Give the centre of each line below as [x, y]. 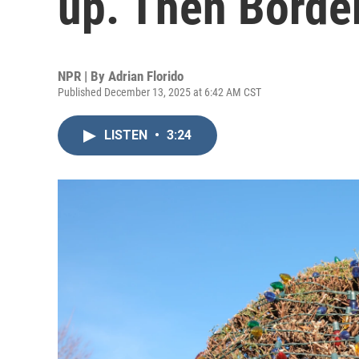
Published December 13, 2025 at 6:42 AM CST [159, 92]
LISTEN [127, 135]
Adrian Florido [146, 76]
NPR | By [83, 76]
